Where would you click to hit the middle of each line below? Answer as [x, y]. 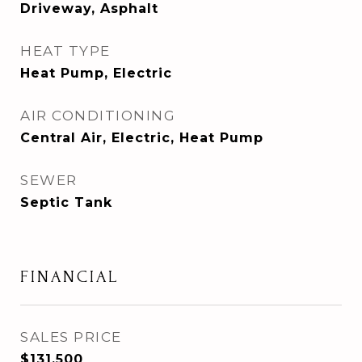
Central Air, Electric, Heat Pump [142, 138]
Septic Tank [66, 202]
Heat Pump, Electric [96, 73]
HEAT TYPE [65, 51]
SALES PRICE [71, 337]
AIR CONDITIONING [98, 116]
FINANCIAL [69, 277]
